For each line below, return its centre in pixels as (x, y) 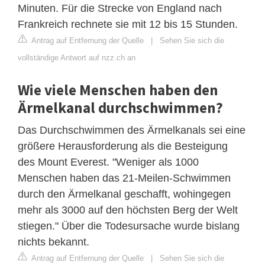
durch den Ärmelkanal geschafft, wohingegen (124, 194)
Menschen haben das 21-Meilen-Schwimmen (124, 178)
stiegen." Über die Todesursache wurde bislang (129, 226)
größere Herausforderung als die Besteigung (123, 146)
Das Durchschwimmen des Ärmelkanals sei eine (132, 130)
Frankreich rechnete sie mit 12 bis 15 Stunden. (128, 25)
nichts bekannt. (54, 242)
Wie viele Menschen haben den (118, 90)
